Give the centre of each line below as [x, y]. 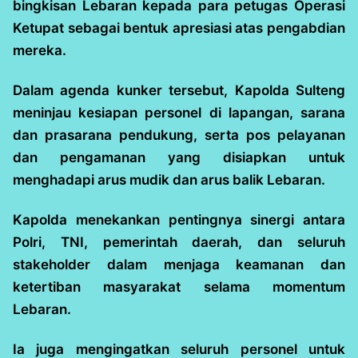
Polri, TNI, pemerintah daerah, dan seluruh [179, 242]
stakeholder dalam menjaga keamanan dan [179, 265]
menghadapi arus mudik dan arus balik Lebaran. [169, 180]
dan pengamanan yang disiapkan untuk [179, 157]
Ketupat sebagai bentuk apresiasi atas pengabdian [179, 28]
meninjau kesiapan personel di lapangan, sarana [179, 113]
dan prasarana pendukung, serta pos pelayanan [179, 135]
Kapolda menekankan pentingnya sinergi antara [179, 220]
